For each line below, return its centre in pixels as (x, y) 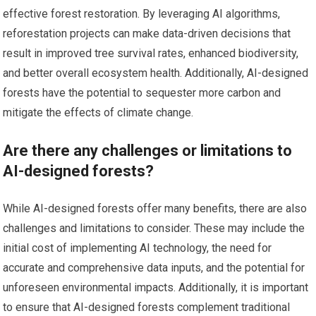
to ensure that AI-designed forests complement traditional (147, 307)
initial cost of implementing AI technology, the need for (138, 248)
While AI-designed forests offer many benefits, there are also (155, 208)
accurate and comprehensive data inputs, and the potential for (154, 267)
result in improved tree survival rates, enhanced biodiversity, (151, 53)
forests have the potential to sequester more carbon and (142, 92)
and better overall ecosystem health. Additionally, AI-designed (156, 73)
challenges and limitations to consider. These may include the (154, 228)
